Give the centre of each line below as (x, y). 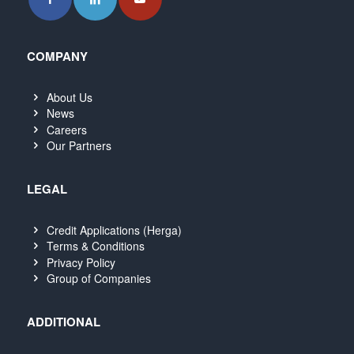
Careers (67, 129)
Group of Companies (99, 278)
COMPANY (57, 56)
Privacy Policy (81, 262)
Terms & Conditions (96, 246)
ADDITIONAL (63, 321)
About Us (70, 97)
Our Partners (79, 145)
